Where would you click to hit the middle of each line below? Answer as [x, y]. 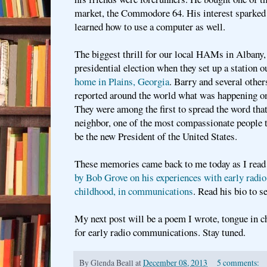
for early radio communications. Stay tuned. [162, 232]
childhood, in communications [134, 191]
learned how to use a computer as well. [152, 27]
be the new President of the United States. [156, 136]
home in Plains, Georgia [122, 82]
